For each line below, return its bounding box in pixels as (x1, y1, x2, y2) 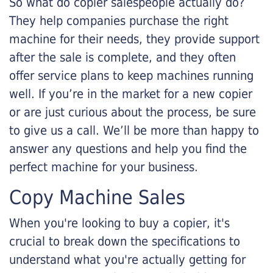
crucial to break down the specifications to (9, 234, 240, 249)
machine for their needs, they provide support (9, 32, 260, 46)
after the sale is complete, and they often (9, 50, 236, 65)
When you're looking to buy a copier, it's (9, 216, 230, 230)
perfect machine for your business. (9, 160, 198, 174)
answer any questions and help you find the (9, 141, 247, 156)
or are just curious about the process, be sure (9, 105, 256, 119)
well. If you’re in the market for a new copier (9, 87, 252, 101)
